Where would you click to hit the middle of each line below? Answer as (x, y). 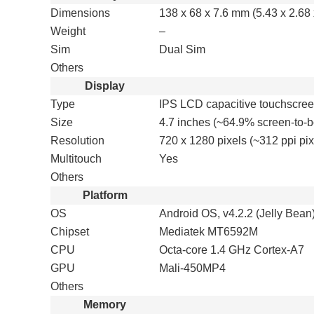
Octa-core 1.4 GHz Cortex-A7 (232, 250)
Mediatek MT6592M (209, 232)
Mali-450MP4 (192, 268)
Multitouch (76, 159)
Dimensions (80, 13)
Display (105, 86)
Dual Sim (182, 49)
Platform (105, 195)
